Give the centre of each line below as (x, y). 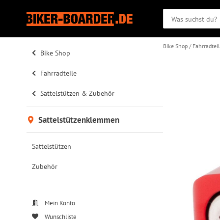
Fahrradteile (58, 73)
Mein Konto (59, 203)
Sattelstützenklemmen (78, 120)
